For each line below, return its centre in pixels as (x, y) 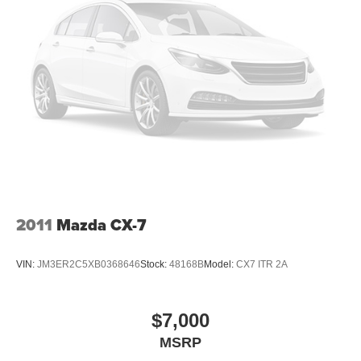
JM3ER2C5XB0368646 (89, 265)
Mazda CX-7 (102, 224)
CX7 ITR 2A (262, 265)
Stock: (155, 265)
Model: (220, 265)
